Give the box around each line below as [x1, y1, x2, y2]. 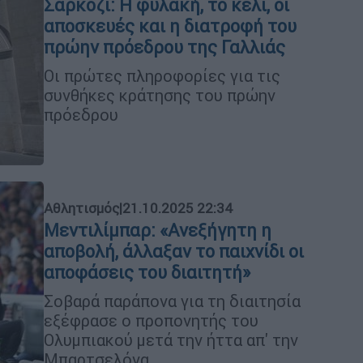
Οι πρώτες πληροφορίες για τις [44, 65, 280, 86]
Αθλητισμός [44, 199, 119, 217]
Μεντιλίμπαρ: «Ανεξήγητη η [44, 219, 271, 241]
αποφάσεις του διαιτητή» [44, 261, 250, 284]
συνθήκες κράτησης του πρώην [44, 84, 275, 105]
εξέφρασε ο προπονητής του [44, 310, 258, 331]
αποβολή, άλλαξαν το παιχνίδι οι [44, 240, 304, 263]
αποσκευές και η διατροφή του [44, 15, 297, 37]
